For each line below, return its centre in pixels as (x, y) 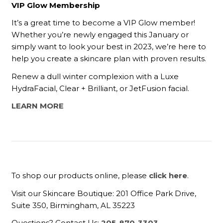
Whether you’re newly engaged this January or (100, 35)
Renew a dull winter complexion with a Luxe (95, 76)
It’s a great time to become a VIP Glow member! (104, 23)
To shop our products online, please (80, 176)
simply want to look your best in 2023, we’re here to (109, 47)
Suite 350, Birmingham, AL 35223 (73, 205)
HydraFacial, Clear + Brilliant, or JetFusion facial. (101, 88)
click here (168, 176)
